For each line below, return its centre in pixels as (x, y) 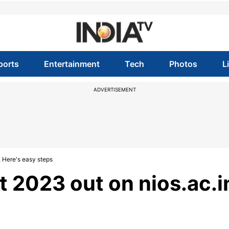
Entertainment (72, 64)
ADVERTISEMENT (114, 89)
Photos (184, 64)
